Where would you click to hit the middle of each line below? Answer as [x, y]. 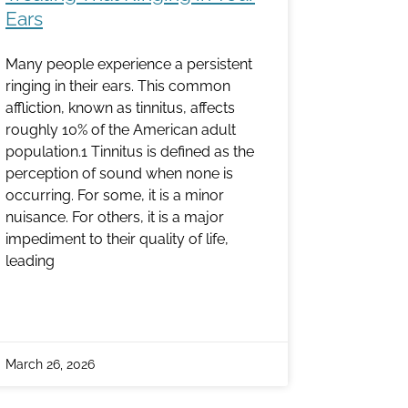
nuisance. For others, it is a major [115, 218]
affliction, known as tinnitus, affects [120, 108]
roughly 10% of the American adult [121, 130]
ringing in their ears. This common [118, 87]
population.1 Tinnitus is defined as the [130, 152]
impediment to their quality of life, [117, 240]
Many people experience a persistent [129, 65]
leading [30, 261]
